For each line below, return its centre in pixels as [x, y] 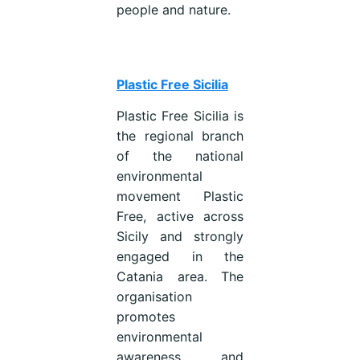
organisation [154, 297]
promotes [145, 317]
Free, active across [180, 217]
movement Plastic [180, 196]
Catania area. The [180, 277]
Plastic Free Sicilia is [180, 116]
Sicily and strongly [180, 237]
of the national [180, 156]
